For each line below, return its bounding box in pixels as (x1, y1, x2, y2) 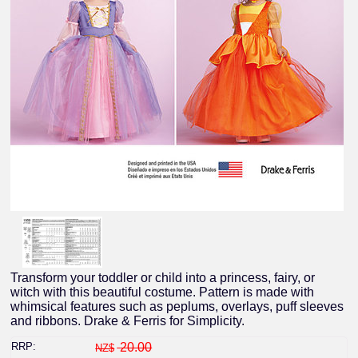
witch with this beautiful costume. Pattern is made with (10, 284, 315, 299)
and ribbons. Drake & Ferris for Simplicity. (10, 313, 245, 328)
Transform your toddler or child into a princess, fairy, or (10, 270, 316, 284)
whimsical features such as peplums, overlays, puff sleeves (10, 299, 344, 313)
